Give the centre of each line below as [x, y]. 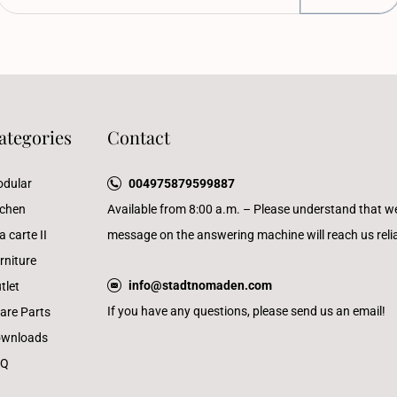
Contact [139, 137]
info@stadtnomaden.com [200, 285]
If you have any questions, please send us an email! [246, 311]
